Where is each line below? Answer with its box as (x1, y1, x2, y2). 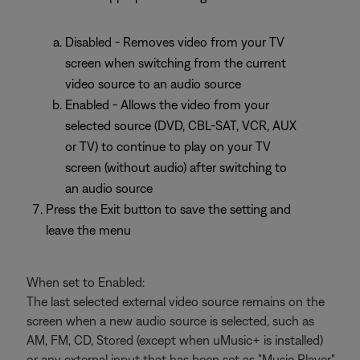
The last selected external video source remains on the (27, 294, 325, 309)
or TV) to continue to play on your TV (65, 139, 271, 153)
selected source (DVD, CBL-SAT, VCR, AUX (65, 118, 297, 133)
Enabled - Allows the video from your (65, 97, 269, 112)
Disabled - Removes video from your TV (65, 35, 284, 49)
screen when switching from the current (65, 55, 286, 70)
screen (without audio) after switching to (65, 160, 287, 174)
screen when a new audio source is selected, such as (27, 313, 314, 328)
